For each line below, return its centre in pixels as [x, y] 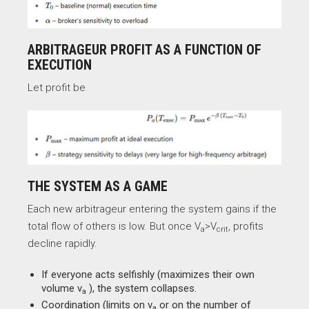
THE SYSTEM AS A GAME [98, 187]
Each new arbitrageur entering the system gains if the [152, 209]
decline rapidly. [62, 244]
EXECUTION [60, 65]
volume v [62, 289]
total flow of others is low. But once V [114, 227]
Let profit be [57, 88]
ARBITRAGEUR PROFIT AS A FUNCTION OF [144, 50]
